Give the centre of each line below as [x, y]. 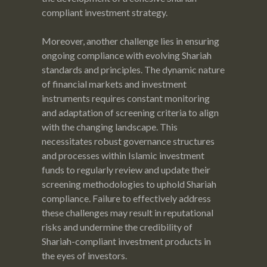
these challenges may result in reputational [128, 212]
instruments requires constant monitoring [126, 98]
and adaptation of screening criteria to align [130, 112]
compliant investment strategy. [105, 12]
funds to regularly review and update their [126, 169]
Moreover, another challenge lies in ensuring [131, 41]
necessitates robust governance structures [128, 141]
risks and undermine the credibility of [117, 226]
